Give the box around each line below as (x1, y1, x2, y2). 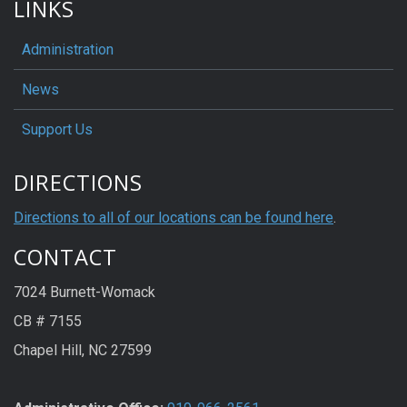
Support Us (22, 120, 93, 138)
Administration (22, 40, 114, 58)
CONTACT (14, 242, 117, 272)
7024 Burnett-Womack (14, 283, 155, 301)
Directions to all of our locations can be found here (14, 208, 333, 226)
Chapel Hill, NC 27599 (14, 341, 152, 359)
